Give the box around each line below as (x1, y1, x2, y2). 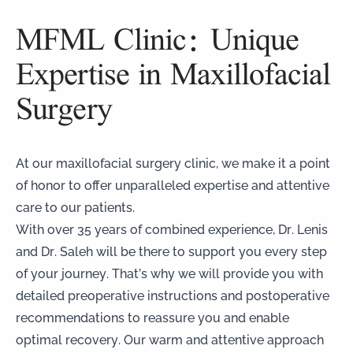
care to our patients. (16, 198, 135, 216)
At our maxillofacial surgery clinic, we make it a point (16, 154, 330, 172)
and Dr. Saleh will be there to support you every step (16, 242, 327, 260)
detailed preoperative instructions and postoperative (16, 286, 329, 304)
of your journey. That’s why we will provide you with (16, 264, 323, 282)
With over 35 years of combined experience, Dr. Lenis (16, 220, 328, 238)
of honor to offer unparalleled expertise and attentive (16, 176, 329, 194)
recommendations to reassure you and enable (16, 308, 289, 326)
